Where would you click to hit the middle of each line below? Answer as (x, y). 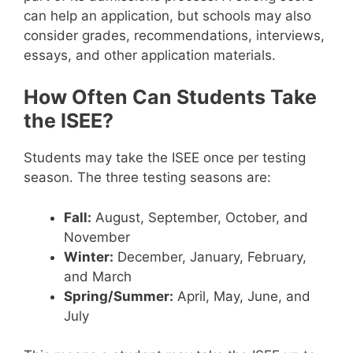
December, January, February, (210, 256)
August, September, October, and (200, 217)
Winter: (89, 256)
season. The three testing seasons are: (147, 177)
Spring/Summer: (119, 296)
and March (98, 276)
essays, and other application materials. (150, 55)
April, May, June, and (242, 296)
